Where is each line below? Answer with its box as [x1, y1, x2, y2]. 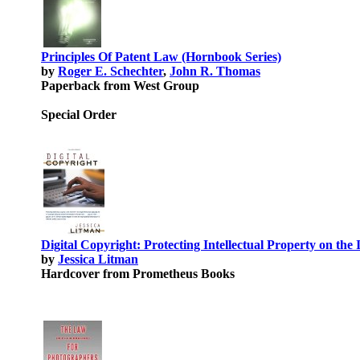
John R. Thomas [170, 64, 260, 78]
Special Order [41, 108, 117, 121]
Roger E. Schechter [58, 64, 163, 78]
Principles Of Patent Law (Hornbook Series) [41, 50, 281, 63]
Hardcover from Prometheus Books [41, 267, 235, 280]
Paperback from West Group [41, 79, 199, 92]
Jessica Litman [58, 252, 138, 266]
